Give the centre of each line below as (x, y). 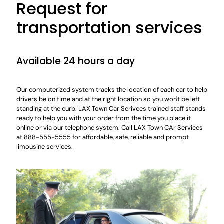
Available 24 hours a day (76, 61)
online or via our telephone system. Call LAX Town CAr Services (110, 128)
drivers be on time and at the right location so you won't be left (108, 99)
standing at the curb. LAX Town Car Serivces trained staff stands (111, 109)
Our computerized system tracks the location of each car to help (112, 90)
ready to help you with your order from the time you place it (104, 118)
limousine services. (45, 147)
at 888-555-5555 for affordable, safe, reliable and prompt (103, 137)
